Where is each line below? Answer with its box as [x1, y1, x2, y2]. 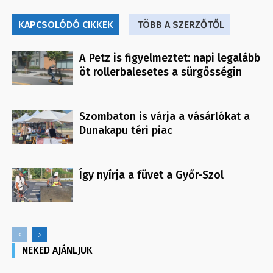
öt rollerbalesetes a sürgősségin [79, 65, 242, 79]
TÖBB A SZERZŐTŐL [138, 19, 224, 31]
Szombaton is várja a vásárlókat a [79, 110, 250, 124]
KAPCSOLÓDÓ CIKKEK [18, 19, 113, 31]
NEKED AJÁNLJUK [22, 244, 93, 257]
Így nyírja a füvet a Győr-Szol [79, 168, 224, 182]
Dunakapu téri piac [79, 124, 172, 138]
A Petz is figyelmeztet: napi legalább [79, 51, 260, 65]
